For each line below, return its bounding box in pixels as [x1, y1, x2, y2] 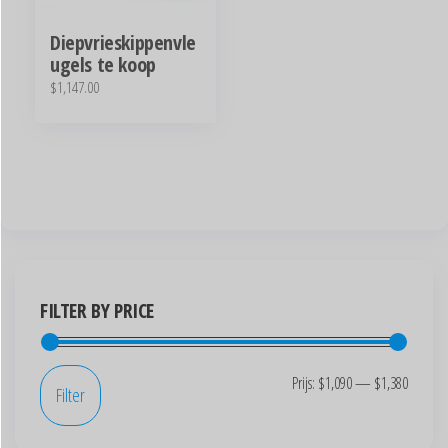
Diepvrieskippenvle [50, 29, 196, 57]
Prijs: [292, 371, 318, 394]
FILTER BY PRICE [40, 296, 154, 324]
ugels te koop [50, 51, 156, 79]
